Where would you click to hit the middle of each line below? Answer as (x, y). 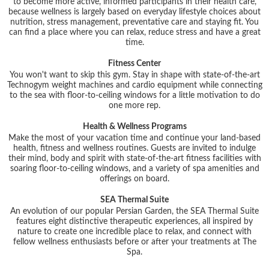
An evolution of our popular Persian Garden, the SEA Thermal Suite (134, 211)
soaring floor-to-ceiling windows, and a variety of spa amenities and (134, 168)
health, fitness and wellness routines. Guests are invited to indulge (134, 148)
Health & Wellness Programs (134, 126)
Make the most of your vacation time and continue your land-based (134, 138)
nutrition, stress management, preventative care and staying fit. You (134, 22)
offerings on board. (134, 179)
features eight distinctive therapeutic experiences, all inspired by (134, 221)
